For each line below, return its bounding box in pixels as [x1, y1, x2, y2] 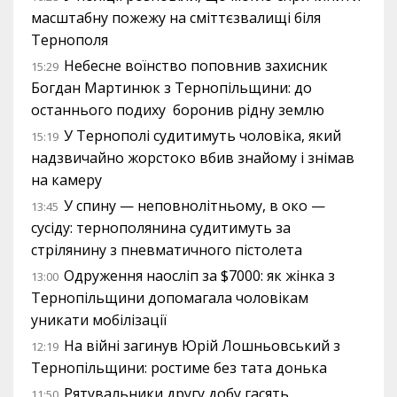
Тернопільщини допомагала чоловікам [31, 288, 308, 308]
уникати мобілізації [31, 310, 167, 331]
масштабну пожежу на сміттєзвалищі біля [31, 8, 321, 28]
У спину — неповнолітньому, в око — [64, 196, 325, 216]
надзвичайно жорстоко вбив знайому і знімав [31, 148, 354, 168]
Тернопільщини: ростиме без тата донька [31, 358, 327, 378]
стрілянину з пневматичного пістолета [31, 240, 302, 261]
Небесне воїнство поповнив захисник [64, 56, 328, 76]
